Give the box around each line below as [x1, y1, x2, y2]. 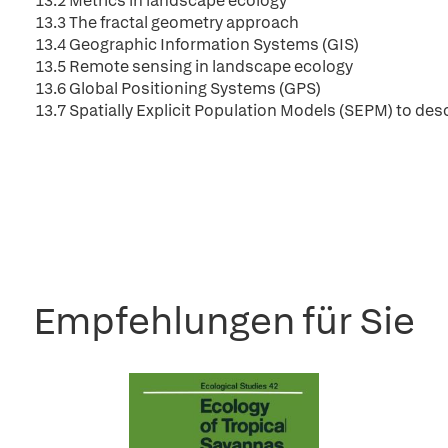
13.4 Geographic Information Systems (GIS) [35, 34, 359, 55]
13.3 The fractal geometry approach [35, 12, 299, 33]
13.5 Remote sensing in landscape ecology [35, 56, 353, 77]
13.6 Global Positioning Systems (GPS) [35, 78, 321, 99]
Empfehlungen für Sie [33, 296, 415, 345]
